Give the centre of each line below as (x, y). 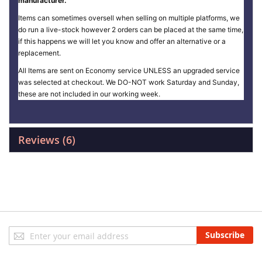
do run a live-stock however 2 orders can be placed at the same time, (131, 30)
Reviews (40, 140)
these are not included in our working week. (89, 94)
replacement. (39, 53)
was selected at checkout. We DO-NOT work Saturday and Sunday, (129, 82)
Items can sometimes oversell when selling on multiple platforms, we (129, 18)
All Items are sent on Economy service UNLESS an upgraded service (129, 70)
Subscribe (225, 235)
